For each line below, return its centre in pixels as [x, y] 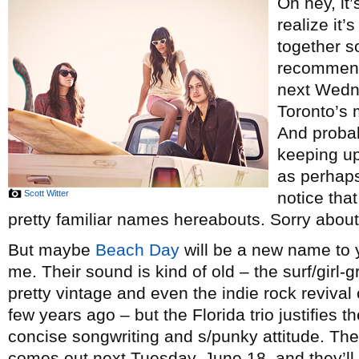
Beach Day [137, 250]
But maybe [52, 250]
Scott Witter [46, 193]
